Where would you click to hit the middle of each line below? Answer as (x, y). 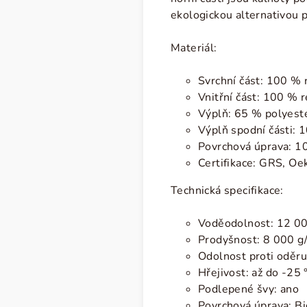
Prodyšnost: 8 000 (248, 240)
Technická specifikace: (227, 191)
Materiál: (194, 48)
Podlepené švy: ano (249, 289)
